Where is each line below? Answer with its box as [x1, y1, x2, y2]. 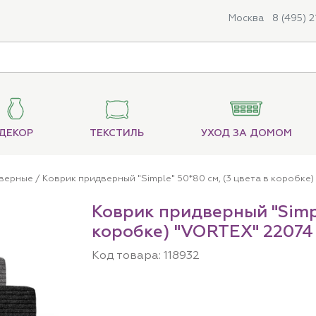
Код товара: [91, 250, 164, 262]
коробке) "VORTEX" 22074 [91, 224, 313, 241]
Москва [229, 13, 264, 23]
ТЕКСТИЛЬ [90, 128, 145, 139]
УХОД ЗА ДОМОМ [200, 128, 292, 139]
